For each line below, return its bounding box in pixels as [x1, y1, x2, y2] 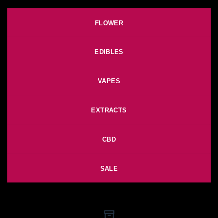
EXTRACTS [91, 106, 127, 114]
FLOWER [94, 19, 124, 27]
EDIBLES [94, 48, 124, 56]
